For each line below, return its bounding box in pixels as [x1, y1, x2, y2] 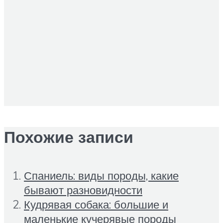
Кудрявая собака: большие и [24, 197, 168, 212]
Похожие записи [4, 127, 133, 147]
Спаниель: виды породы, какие [24, 168, 179, 183]
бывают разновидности [24, 182, 142, 197]
